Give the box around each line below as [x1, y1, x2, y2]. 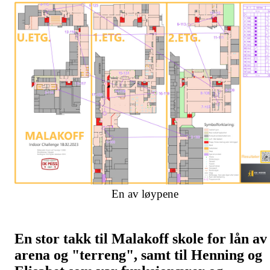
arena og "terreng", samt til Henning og [14, 246, 262, 263]
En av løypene [111, 187, 178, 200]
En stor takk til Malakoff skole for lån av [14, 230, 267, 246]
